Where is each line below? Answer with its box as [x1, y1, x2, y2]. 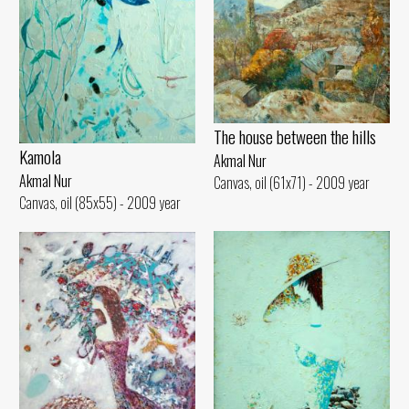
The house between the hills [214, 123, 376, 151]
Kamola [19, 142, 61, 170]
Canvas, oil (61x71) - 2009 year [214, 172, 370, 194]
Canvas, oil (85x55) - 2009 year [19, 191, 181, 214]
